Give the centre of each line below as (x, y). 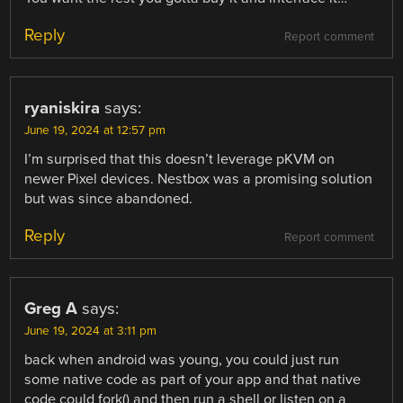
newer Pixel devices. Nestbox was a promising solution (199, 179)
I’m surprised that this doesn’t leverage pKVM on (180, 160)
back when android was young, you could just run (182, 360)
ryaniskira (63, 108)
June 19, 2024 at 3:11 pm (91, 331)
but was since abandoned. (109, 199)
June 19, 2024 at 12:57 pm (95, 131)
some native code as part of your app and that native (193, 380)
